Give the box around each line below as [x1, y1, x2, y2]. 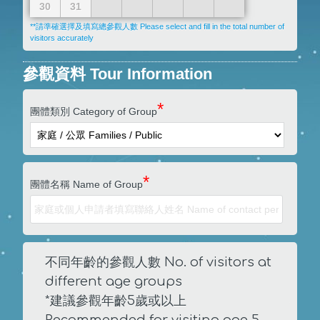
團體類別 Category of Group [30, 105, 158, 117]
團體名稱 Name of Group [30, 179, 144, 191]
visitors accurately [30, 33, 94, 42]
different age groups [45, 274, 186, 289]
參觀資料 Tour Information [23, 64, 213, 83]
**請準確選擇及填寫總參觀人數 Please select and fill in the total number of [30, 21, 285, 31]
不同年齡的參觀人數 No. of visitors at [45, 254, 272, 269]
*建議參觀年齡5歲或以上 [45, 293, 187, 308]
